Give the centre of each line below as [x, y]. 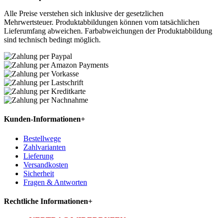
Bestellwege [42, 138]
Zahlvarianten [45, 147]
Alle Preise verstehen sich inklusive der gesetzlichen [84, 14]
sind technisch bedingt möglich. [52, 40]
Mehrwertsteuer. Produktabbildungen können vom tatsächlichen [102, 22]
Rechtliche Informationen [46, 201]
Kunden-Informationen [42, 119]
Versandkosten [46, 164]
